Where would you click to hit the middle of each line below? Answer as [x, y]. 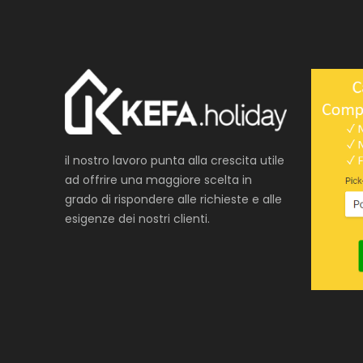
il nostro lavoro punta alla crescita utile [175, 160]
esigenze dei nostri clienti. [137, 218]
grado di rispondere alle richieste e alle [173, 199]
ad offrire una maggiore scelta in [158, 179]
